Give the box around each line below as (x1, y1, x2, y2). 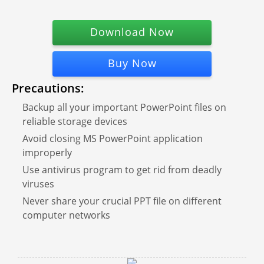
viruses (22, 177, 54, 190)
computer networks (22, 209, 110, 222)
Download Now (90, 25, 174, 39)
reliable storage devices (22, 115, 127, 128)
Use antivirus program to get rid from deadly (22, 163, 222, 176)
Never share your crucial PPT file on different (22, 194, 222, 207)
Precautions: (12, 80, 84, 96)
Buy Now (107, 56, 157, 70)
